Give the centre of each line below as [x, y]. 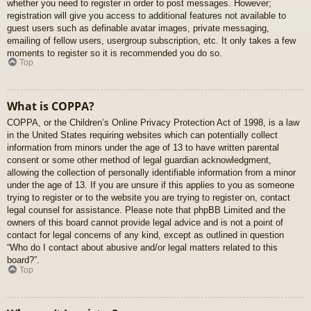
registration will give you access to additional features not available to [146, 15]
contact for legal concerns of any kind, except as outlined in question [145, 235]
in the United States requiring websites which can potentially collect [142, 135]
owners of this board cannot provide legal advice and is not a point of [145, 223]
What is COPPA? [51, 107]
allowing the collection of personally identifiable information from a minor [151, 173]
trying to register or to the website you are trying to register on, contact [149, 198]
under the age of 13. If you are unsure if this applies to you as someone [151, 185]
